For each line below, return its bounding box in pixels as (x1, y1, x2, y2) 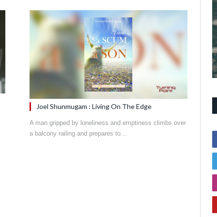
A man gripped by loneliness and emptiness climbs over (30, 119, 186, 127)
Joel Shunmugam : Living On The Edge (36, 102, 152, 111)
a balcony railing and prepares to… (30, 130, 127, 138)
